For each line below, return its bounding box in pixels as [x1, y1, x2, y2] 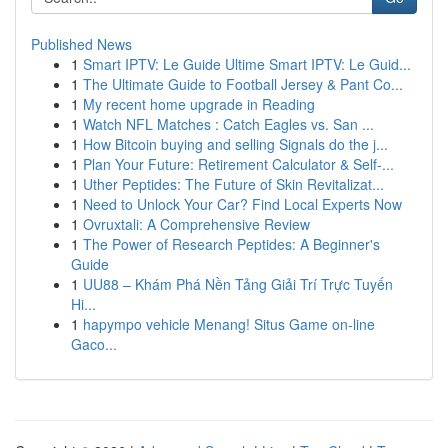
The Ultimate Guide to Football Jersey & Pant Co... [83, 74, 403, 94]
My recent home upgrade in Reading [83, 94, 315, 114]
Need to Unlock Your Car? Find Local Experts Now [83, 194, 402, 214]
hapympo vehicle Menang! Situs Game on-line [83, 314, 375, 334]
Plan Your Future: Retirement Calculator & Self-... [83, 154, 394, 174]
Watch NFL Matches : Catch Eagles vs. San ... [83, 114, 374, 134]
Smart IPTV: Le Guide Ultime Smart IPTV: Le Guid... [83, 54, 411, 74]
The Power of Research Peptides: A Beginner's [83, 234, 380, 254]
